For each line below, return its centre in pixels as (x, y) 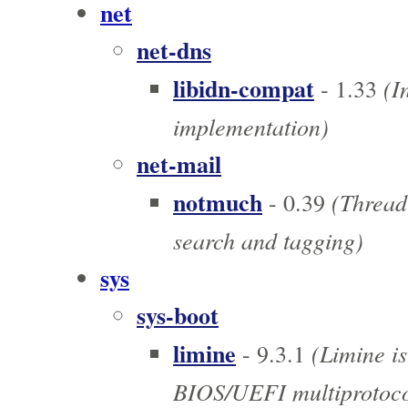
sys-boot (178, 316)
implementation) (251, 127)
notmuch (218, 203)
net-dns (174, 51)
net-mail (179, 164)
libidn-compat (244, 89)
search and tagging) (268, 240)
